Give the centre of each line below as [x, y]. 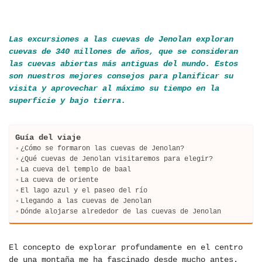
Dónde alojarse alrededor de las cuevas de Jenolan [121, 212]
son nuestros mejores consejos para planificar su [121, 76]
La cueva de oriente [60, 180]
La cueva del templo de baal [76, 170]
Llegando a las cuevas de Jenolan [86, 201]
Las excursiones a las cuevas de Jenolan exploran [121, 39]
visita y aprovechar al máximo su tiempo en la [114, 89]
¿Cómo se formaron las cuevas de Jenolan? [103, 149]
